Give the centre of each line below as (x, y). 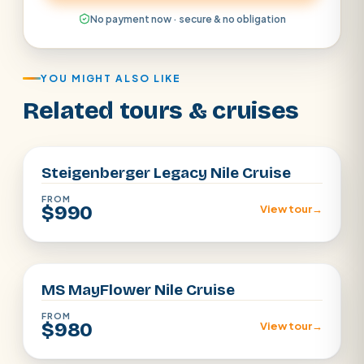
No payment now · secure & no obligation (188, 19)
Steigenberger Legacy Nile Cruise (166, 172)
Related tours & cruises (161, 110)
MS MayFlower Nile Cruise (138, 289)
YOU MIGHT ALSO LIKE (111, 78)
